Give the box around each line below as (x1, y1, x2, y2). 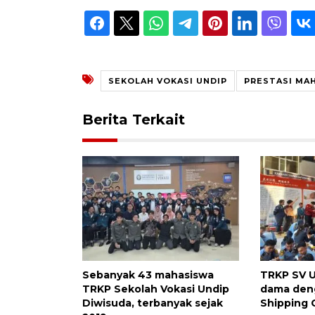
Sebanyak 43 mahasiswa (82, 269, 214, 282)
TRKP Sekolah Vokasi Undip (82, 283, 229, 296)
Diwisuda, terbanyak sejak (82, 297, 223, 310)
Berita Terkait (82, 111, 185, 129)
